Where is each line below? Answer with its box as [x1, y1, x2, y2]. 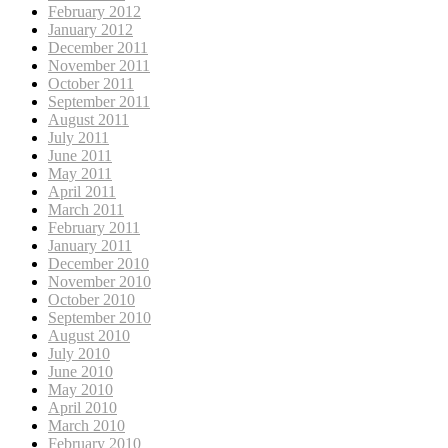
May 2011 [48, 164, 112, 182]
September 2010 [48, 308, 151, 326]
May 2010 [48, 380, 113, 398]
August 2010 [48, 326, 130, 344]
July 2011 [48, 128, 109, 146]
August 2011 [48, 110, 129, 128]
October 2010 [48, 290, 135, 308]
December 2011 [48, 38, 148, 56]
